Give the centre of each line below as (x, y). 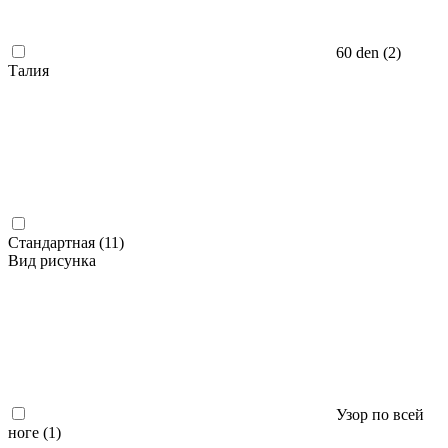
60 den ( (362, 53)
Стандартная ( (56, 243)
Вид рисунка (52, 261)
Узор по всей (380, 415)
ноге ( (28, 433)
